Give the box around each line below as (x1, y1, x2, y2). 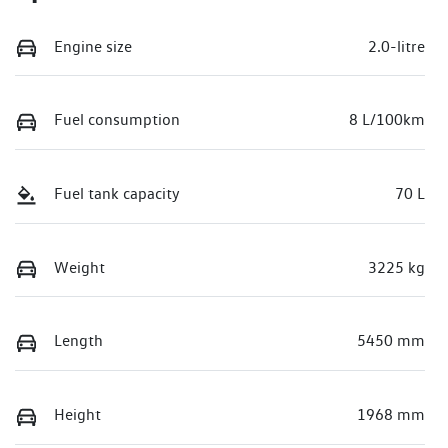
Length (54, 331, 103, 351)
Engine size (54, 36, 132, 56)
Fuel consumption (54, 110, 180, 130)
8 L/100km (349, 110, 425, 130)
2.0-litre (368, 36, 425, 56)
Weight (54, 257, 105, 277)
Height (54, 404, 101, 424)
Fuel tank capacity (54, 183, 180, 203)
